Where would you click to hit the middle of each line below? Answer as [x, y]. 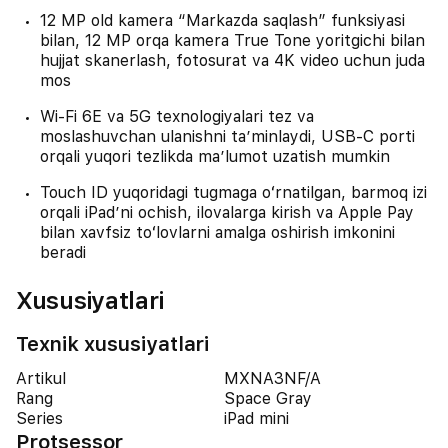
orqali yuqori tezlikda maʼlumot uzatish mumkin [215, 156]
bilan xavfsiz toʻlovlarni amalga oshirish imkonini [217, 232]
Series [39, 418]
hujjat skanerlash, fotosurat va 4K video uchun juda [232, 60]
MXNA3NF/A [272, 378]
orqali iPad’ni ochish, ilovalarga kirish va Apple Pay [227, 212]
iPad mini [256, 418]
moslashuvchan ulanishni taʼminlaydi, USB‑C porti [227, 136]
